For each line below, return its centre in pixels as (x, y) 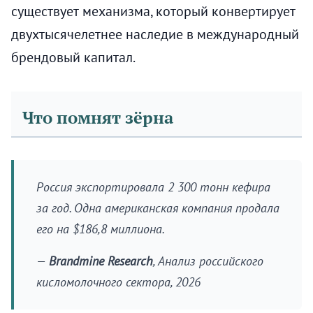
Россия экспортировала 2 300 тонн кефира (153, 187)
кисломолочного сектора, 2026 (118, 282)
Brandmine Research (101, 261)
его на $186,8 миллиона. (101, 229)
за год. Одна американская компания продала (158, 208)
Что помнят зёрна (98, 118)
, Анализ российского (208, 261)
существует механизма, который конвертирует (153, 12)
